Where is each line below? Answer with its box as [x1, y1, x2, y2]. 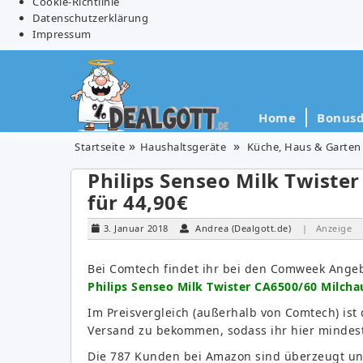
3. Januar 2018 [103, 221, 169, 234]
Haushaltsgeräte [139, 139, 226, 154]
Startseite [75, 139, 125, 154]
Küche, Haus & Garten [246, 139, 361, 154]
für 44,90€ [88, 188, 188, 216]
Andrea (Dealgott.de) [195, 221, 291, 234]
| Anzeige [301, 221, 352, 234]
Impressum [32, 26, 92, 41]
